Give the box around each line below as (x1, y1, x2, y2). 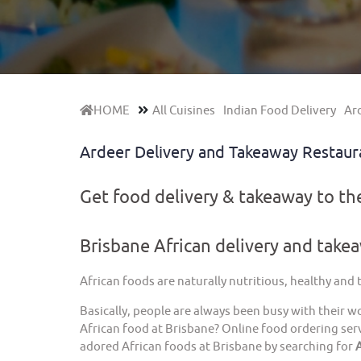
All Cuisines (152, 103, 215, 119)
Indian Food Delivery (223, 103, 336, 119)
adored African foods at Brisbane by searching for (80, 339, 355, 355)
